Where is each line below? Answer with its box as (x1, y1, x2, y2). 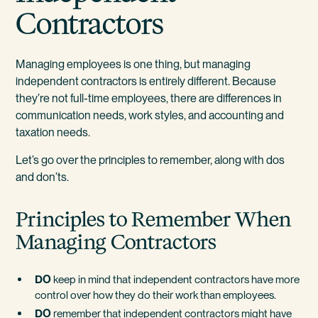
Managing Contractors (16, 227, 217, 256)
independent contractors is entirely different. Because (16, 74, 277, 88)
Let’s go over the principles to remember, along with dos (16, 153, 285, 167)
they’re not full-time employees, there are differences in (16, 91, 283, 105)
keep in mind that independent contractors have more (51, 273, 300, 287)
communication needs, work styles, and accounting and (16, 108, 285, 122)
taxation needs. (16, 125, 91, 139)
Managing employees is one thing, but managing (16, 57, 251, 71)
